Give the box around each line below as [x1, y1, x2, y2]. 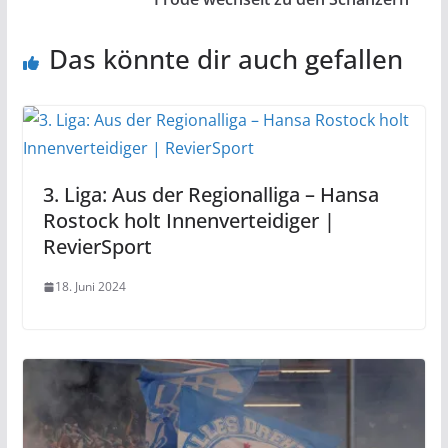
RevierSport [42, 233, 152, 260]
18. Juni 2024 [54, 278, 126, 295]
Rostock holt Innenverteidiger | [42, 207, 335, 234]
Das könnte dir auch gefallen [48, 41, 403, 77]
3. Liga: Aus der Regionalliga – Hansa [42, 181, 379, 208]
